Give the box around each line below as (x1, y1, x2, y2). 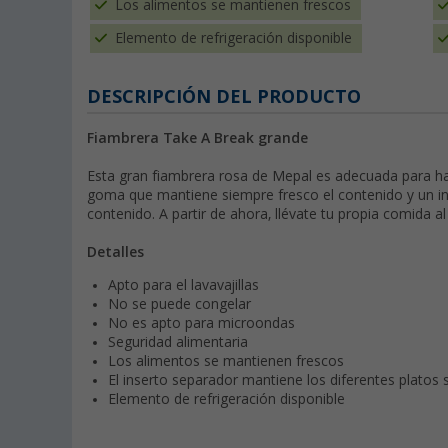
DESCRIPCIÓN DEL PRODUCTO (87, 86, 361, 108)
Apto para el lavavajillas (108, 277, 259, 294)
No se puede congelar (108, 296, 251, 313)
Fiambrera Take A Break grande (87, 130, 308, 147)
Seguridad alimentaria (108, 334, 248, 351)
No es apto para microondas (108, 315, 295, 332)
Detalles (87, 244, 144, 261)
